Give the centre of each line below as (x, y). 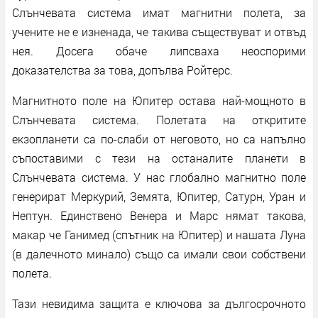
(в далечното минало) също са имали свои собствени (159, 253)
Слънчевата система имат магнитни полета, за (159, 12)
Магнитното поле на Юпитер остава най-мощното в (159, 100)
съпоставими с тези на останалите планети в (159, 158)
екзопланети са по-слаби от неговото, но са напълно (159, 138)
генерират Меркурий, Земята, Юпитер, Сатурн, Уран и (159, 196)
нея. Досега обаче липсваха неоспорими (159, 50)
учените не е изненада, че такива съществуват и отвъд (159, 31)
